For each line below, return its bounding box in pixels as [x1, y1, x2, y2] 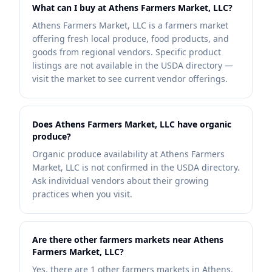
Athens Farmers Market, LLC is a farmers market [32, 19, 228, 31]
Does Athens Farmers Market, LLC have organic [32, 118, 231, 130]
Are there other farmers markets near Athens [32, 234, 223, 245]
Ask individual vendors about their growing [32, 175, 209, 186]
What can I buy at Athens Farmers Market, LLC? [32, 2, 233, 13]
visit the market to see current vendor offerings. [32, 73, 228, 84]
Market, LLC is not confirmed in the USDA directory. [32, 161, 240, 173]
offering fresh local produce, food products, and [32, 33, 229, 44]
